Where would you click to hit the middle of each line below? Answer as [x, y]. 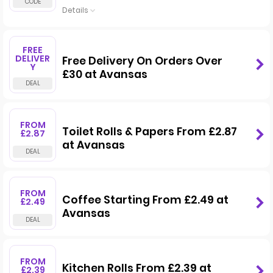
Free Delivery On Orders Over [142, 61]
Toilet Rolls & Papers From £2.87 [150, 131]
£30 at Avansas [105, 74]
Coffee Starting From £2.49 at [145, 200]
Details [75, 10]
